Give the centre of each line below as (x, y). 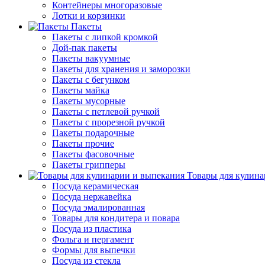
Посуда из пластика (92, 228)
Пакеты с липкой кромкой (105, 37)
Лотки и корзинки (89, 15)
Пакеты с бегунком (91, 79)
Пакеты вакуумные (91, 58)
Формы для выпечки (94, 250)
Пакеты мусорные (89, 101)
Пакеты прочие (83, 143)
